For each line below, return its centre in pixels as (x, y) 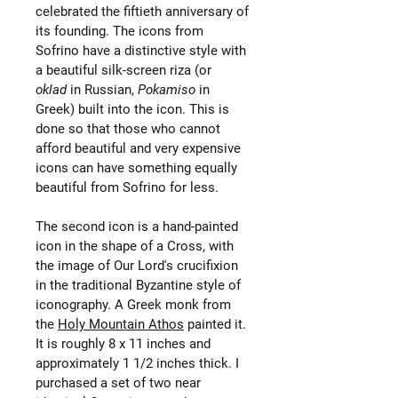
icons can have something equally (136, 167)
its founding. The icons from (119, 31)
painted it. (215, 324)
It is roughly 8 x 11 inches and (123, 343)
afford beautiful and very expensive (138, 148)
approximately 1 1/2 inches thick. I (137, 363)
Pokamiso (167, 89)
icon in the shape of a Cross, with (135, 246)
